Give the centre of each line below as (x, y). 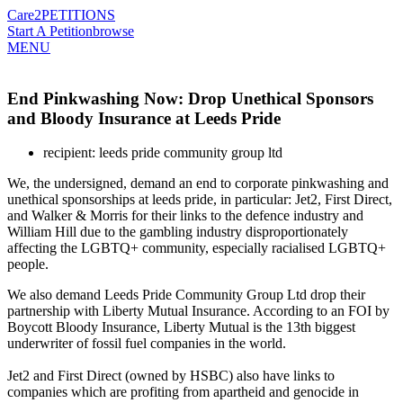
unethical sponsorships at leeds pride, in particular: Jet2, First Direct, (200, 200)
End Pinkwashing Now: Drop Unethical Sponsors (190, 98)
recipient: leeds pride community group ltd (163, 153)
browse (113, 31)
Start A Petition (50, 31)
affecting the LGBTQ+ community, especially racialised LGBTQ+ (197, 248)
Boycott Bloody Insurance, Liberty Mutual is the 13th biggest (181, 327)
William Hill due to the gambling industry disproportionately (178, 232)
